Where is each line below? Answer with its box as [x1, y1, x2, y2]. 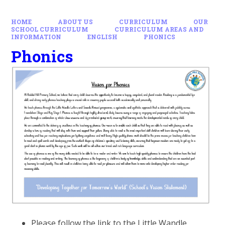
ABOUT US [58, 18, 93, 26]
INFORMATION [11, 33, 62, 41]
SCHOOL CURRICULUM [11, 25, 89, 33]
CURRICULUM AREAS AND [115, 25, 203, 33]
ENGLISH [87, 33, 118, 41]
